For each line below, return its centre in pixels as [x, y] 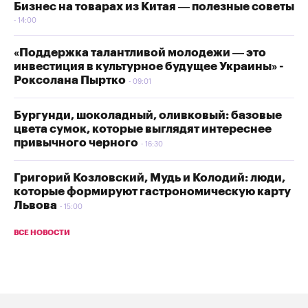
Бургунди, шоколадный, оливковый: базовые [148, 115]
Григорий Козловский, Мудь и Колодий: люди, [150, 177]
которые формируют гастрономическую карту [152, 191]
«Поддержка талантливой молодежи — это [140, 52]
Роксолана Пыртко [70, 80]
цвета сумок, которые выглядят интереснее [143, 129]
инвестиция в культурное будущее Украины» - [149, 66]
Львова [35, 205]
